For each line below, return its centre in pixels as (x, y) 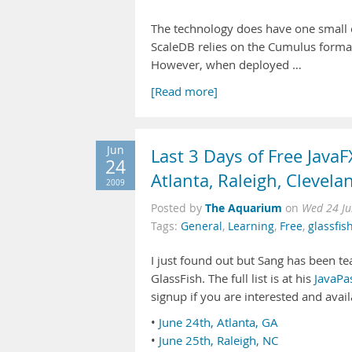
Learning (251, 226)
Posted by (178, 208)
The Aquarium (244, 208)
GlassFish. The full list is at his (233, 279)
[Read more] (184, 92)
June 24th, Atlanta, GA (218, 323)
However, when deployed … (226, 65)
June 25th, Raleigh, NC (218, 341)
